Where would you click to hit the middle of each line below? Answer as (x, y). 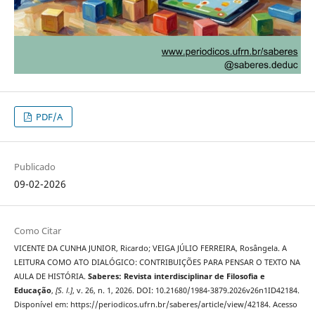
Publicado (34, 166)
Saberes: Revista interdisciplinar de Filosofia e (176, 276)
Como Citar (37, 230)
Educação (32, 290)
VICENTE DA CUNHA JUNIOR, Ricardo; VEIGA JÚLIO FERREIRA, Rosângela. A (150, 248)
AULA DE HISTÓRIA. (51, 276)
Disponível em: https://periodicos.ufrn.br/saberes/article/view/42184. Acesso (155, 304)
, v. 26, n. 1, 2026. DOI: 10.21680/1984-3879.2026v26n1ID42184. (186, 290)
